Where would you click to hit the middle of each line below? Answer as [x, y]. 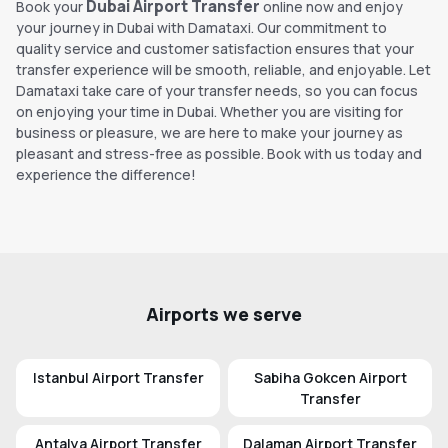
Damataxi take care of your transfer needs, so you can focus [217, 91]
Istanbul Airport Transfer [118, 378]
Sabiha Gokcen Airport [330, 378]
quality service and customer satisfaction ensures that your [215, 49]
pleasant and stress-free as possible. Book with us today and [219, 154]
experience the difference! [106, 175]
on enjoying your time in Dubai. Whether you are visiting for [209, 112]
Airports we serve [224, 314]
